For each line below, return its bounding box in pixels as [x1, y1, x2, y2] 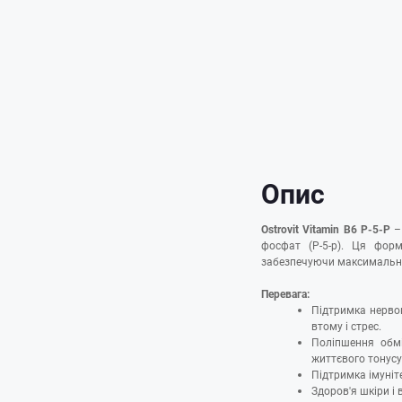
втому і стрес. [311, 318, 381, 333]
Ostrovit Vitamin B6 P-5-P [261, 221, 390, 236]
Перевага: [261, 285, 310, 301]
